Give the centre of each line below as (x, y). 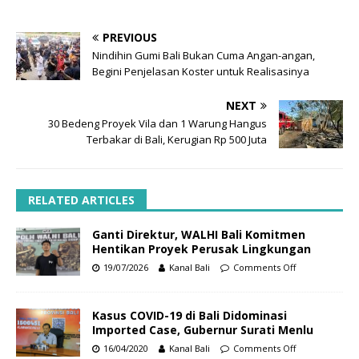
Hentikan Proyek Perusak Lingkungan (202, 248)
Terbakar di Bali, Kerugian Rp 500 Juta (177, 139)
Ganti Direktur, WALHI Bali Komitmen (199, 234)
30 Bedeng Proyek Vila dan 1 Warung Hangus (157, 123)
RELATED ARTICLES (81, 200)
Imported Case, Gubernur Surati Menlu (203, 329)
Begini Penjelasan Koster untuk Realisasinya (201, 71)
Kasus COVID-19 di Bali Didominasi (190, 315)
